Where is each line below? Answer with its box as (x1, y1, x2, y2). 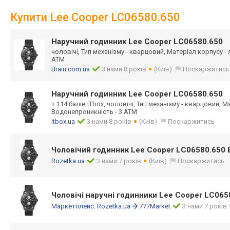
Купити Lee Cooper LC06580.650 (10, 11, 180, 24)
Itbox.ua (51, 118, 75, 125)
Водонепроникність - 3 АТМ (51, 108, 137, 116)
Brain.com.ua (51, 65, 90, 73)
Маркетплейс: (51, 202, 97, 210)
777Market (139, 202, 170, 210)
